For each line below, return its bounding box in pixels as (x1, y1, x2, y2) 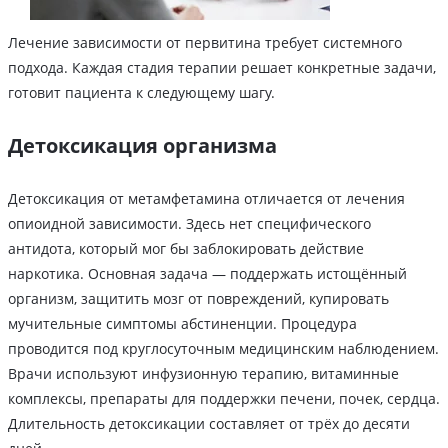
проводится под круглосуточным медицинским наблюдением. (8, 338, 439, 358)
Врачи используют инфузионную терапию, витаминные (8, 363, 399, 383)
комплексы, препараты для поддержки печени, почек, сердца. (8, 388, 440, 408)
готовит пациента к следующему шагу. (8, 82, 275, 102)
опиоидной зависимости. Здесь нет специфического (8, 213, 371, 233)
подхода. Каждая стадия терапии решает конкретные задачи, (8, 57, 436, 77)
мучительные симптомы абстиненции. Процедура (8, 313, 357, 333)
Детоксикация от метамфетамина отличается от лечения (8, 188, 405, 208)
